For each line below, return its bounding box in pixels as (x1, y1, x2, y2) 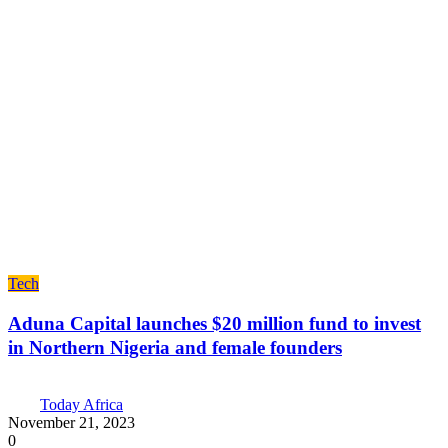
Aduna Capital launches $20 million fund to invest (8, 312, 421, 334)
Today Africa (40, 396, 123, 414)
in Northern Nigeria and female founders (8, 336, 342, 358)
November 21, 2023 (8, 414, 135, 432)
